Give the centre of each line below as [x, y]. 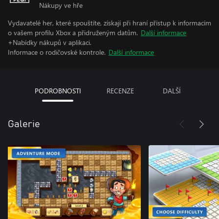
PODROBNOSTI [58, 90]
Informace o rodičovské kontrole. [57, 52]
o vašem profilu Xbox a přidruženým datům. [73, 32]
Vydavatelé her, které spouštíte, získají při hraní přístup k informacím [109, 22]
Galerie [24, 124]
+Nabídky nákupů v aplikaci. [50, 42]
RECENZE [120, 90]
